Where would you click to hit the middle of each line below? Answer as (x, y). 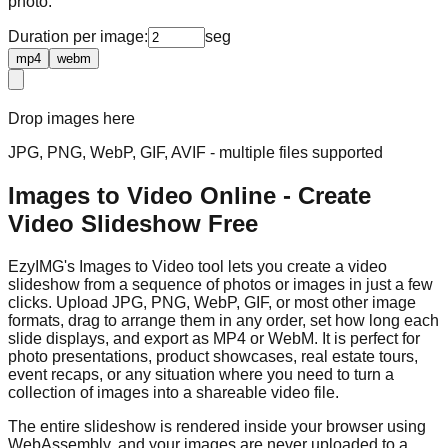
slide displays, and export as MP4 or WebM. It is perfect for (214, 338)
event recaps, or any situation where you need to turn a (201, 374)
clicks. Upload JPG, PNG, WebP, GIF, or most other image (212, 302)
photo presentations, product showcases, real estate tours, (213, 356)
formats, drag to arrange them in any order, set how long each (223, 320)
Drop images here (71, 118)
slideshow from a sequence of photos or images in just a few (220, 284)
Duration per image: (78, 36)
